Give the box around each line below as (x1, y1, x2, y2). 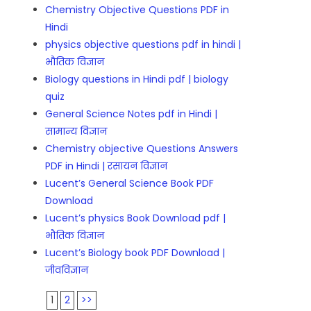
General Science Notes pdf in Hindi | (45, 107, 218, 121)
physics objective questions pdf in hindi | (45, 37, 242, 52)
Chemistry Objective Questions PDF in (45, 3, 230, 17)
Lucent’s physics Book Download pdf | (45, 211, 226, 226)
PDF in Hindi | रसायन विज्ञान (45, 159, 168, 174)
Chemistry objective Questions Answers (45, 142, 239, 156)
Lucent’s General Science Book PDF (45, 176, 215, 191)
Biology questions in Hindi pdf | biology (45, 72, 229, 87)
